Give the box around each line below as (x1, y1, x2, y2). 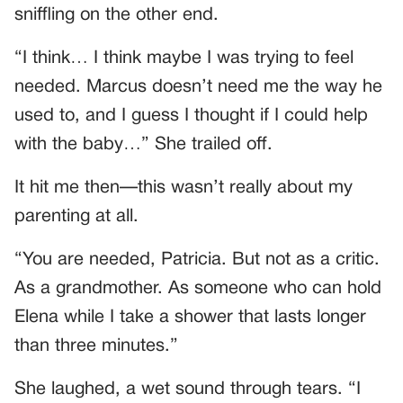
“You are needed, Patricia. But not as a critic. (14, 251, 380, 268)
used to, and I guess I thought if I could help (14, 107, 368, 124)
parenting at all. (14, 208, 139, 225)
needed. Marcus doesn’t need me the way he (14, 78, 382, 95)
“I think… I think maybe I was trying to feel (14, 49, 354, 67)
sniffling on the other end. (14, 6, 219, 23)
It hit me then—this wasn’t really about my (14, 179, 353, 196)
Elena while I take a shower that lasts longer (14, 309, 366, 326)
